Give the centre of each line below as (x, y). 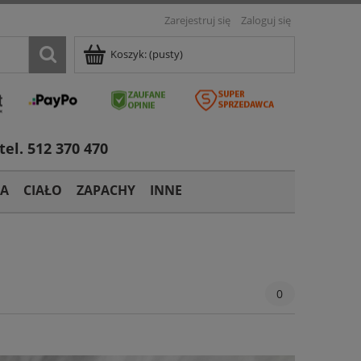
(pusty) (166, 54)
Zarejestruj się (197, 20)
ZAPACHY (106, 190)
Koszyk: (129, 54)
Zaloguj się (266, 20)
